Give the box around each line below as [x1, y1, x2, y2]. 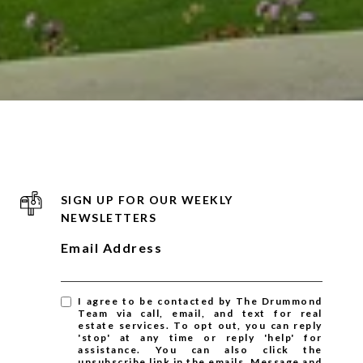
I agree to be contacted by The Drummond [78, 295, 322, 307]
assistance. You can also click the [78, 344, 322, 356]
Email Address [60, 240, 163, 255]
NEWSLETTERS [60, 211, 157, 224]
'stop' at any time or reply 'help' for [78, 331, 322, 344]
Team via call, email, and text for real [78, 307, 322, 319]
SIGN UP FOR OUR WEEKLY [60, 193, 233, 207]
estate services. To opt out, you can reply [78, 319, 322, 331]
